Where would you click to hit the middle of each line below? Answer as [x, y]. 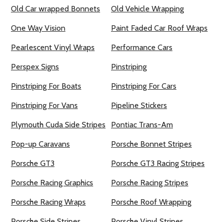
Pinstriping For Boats [46, 86]
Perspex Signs [35, 67]
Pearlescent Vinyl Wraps [53, 48]
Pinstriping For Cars [144, 86]
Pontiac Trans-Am [142, 125]
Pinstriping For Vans [44, 106]
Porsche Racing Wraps [48, 202]
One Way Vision [38, 28]
